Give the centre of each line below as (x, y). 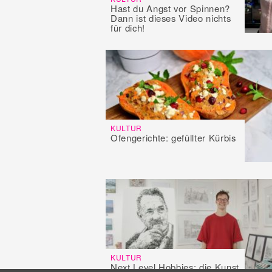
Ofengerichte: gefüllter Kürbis (173, 138)
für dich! (128, 28)
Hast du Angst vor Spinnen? (170, 8)
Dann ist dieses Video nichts (171, 18)
